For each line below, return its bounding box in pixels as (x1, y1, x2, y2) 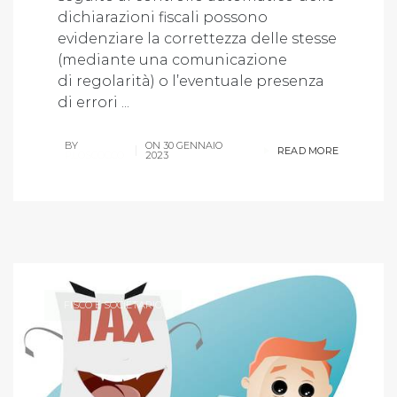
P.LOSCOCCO (65, 148, 124, 161)
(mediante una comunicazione (58, 51, 287, 68)
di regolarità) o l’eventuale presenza (58, 72, 324, 90)
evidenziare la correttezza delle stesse (58, 29, 337, 47)
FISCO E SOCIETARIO (64, 298, 162, 311)
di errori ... (58, 93, 129, 111)
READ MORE (274, 144, 339, 158)
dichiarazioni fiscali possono (58, 8, 268, 26)
